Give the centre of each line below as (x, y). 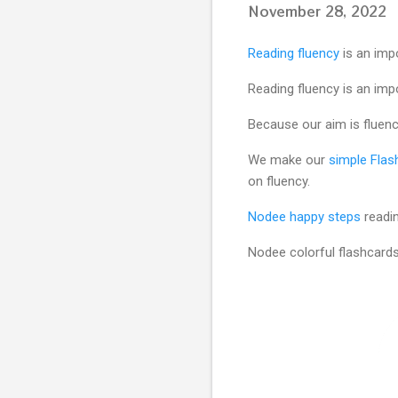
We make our (288, 159)
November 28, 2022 (317, 11)
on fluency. (279, 181)
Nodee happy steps (304, 216)
